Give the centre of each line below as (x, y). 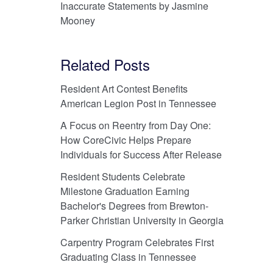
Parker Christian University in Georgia (142, 220)
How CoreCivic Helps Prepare (126, 140)
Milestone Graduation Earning (125, 191)
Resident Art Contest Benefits (124, 88)
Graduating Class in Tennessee (128, 257)
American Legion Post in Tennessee (138, 103)
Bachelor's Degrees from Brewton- (134, 205)
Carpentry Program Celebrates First (137, 242)
